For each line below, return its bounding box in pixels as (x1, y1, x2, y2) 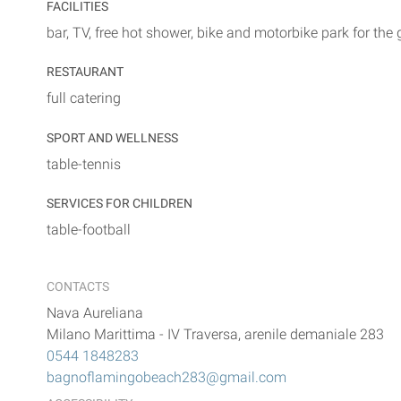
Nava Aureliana (47, 304, 143, 322)
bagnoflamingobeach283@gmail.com (47, 369, 286, 387)
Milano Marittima (47, 326, 156, 344)
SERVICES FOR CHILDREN (47, 196, 192, 212)
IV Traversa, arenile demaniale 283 (167, 326, 384, 344)
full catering (47, 90, 121, 107)
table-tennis (47, 155, 121, 173)
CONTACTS (47, 279, 109, 295)
